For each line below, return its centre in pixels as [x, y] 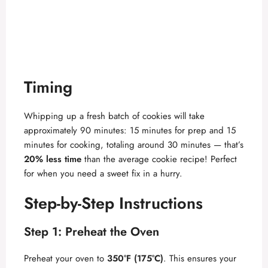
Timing [48, 87]
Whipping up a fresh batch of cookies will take [114, 116]
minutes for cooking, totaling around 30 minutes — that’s [134, 144]
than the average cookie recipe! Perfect [159, 159]
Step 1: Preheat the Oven [92, 232]
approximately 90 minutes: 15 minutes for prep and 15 [130, 130]
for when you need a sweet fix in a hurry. [103, 173]
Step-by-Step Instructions [113, 203]
